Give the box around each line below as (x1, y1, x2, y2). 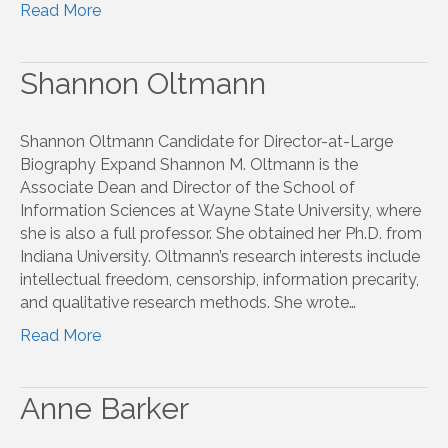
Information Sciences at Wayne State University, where (20, 200, 421, 220)
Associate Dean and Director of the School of (20, 177, 355, 197)
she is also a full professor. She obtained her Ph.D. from (20, 223, 422, 243)
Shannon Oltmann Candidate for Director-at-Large (20, 131, 393, 151)
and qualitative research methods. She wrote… (20, 292, 356, 312)
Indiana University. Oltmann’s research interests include (20, 246, 420, 266)
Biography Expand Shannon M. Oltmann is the (20, 154, 358, 174)
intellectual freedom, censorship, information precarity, (20, 269, 419, 289)
